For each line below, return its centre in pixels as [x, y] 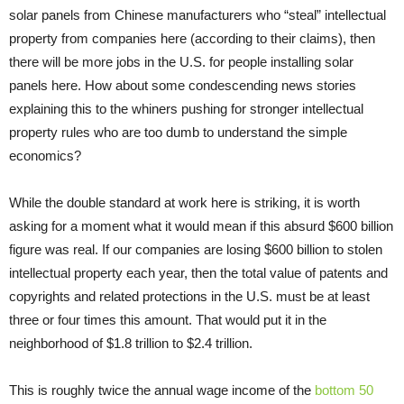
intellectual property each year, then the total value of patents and [198, 272]
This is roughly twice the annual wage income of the [162, 390]
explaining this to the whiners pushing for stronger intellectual [186, 108]
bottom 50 [344, 390]
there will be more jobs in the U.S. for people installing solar [181, 61]
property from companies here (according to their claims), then [192, 38]
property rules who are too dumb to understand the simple [178, 132]
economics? [45, 155]
